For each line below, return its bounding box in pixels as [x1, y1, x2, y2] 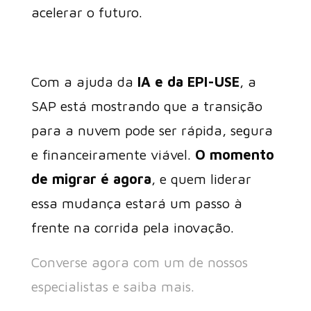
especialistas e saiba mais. [31, 278, 194, 294]
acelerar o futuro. [31, 4, 142, 20]
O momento [194, 146, 274, 162]
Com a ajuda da [31, 74, 137, 90]
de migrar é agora [31, 171, 151, 187]
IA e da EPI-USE [137, 74, 239, 90]
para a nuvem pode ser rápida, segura [31, 122, 273, 138]
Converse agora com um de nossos [31, 254, 248, 270]
